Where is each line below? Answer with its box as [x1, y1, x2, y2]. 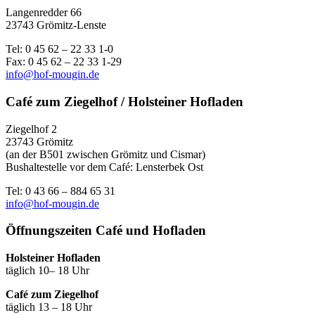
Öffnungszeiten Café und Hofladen [6, 223, 206, 238]
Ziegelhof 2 [6, 122, 57, 135]
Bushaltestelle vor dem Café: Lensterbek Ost [6, 160, 203, 173]
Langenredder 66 [6, 6, 82, 19]
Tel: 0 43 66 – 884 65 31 [6, 184, 115, 197]
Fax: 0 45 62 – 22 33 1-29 [6, 56, 122, 68]
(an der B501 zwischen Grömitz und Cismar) [6, 148, 205, 160]
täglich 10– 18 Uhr [6, 264, 89, 277]
